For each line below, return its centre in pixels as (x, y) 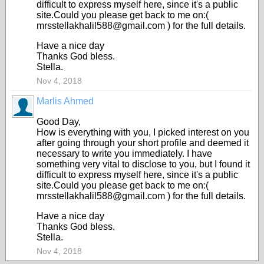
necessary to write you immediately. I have (124, 154)
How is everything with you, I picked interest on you (143, 132)
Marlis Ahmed (65, 101)
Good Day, (59, 122)
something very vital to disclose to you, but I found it (143, 164)
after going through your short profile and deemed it (143, 143)
